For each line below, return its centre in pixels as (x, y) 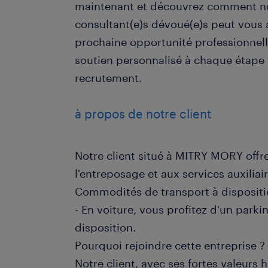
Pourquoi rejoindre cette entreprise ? (170, 245)
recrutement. (109, 78)
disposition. (106, 227)
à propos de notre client (143, 114)
